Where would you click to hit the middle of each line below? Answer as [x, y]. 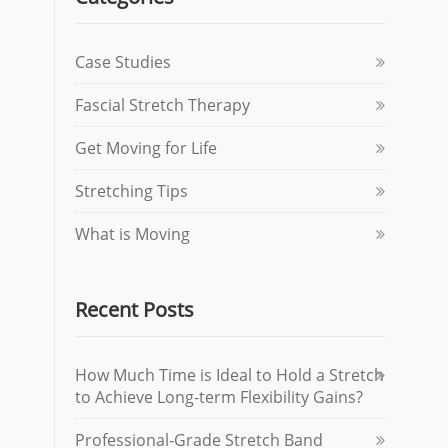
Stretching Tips [131, 191]
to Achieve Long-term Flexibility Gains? [219, 397]
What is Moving [132, 234]
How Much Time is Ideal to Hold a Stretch [229, 375]
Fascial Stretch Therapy [162, 105]
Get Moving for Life [146, 148]
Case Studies [123, 62]
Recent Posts [134, 309]
